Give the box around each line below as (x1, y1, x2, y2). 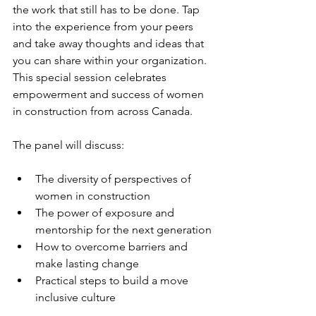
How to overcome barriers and (35, 240, 190, 253)
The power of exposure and (35, 206, 177, 219)
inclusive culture (35, 291, 116, 304)
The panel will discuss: (13, 138, 124, 152)
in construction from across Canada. (13, 104, 193, 118)
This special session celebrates (13, 71, 169, 84)
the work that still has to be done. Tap (13, 3, 202, 16)
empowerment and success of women (13, 87, 207, 101)
